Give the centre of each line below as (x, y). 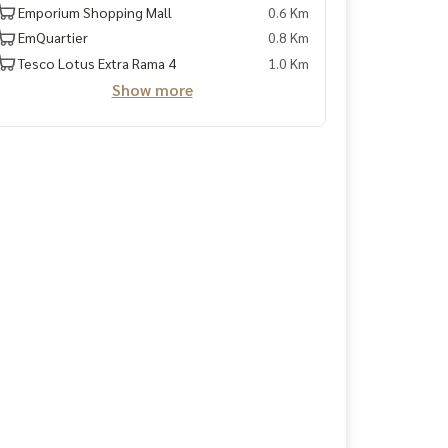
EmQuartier (53, 37)
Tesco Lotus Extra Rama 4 (97, 62)
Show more (152, 89)
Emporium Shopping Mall (95, 11)
